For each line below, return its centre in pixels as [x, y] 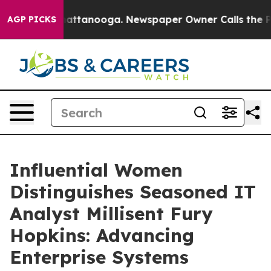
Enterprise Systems [99, 257]
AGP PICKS [32, 19]
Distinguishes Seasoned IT [133, 192]
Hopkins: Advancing [102, 235]
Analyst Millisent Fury [111, 214]
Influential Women [96, 170]
